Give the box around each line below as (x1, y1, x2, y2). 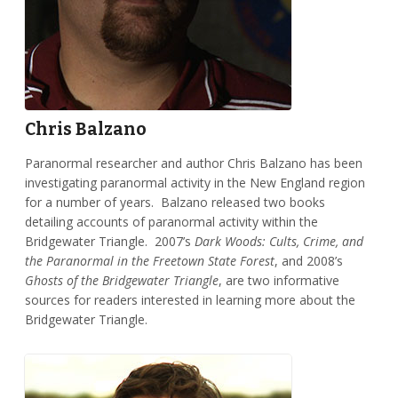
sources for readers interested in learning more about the (24, 291, 355, 308)
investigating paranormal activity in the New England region (24, 173, 365, 191)
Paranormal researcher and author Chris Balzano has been (24, 154, 362, 171)
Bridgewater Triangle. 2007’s (24, 232, 195, 250)
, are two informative (218, 271, 339, 289)
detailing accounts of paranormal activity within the (24, 212, 318, 230)
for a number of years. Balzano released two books (24, 193, 325, 211)
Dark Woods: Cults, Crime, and (194, 232, 363, 250)
